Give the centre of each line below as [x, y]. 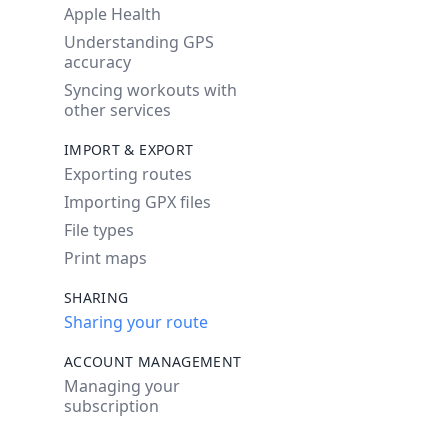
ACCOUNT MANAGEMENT [153, 361]
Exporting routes [128, 174]
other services [117, 110]
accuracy [97, 62]
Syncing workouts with [150, 90]
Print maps [105, 258]
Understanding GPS [139, 42]
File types [99, 230]
